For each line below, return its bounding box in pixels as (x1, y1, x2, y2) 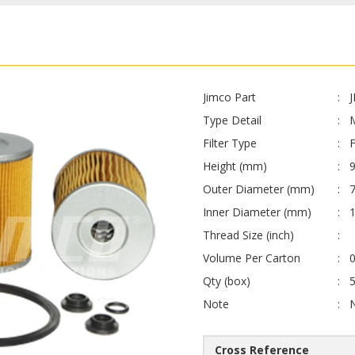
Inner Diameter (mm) (202, 204, 311, 220)
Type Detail (202, 113, 261, 128)
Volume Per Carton (202, 250, 300, 266)
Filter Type (202, 136, 257, 151)
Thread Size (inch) (202, 227, 294, 243)
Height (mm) (202, 158, 267, 174)
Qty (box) (202, 273, 250, 289)
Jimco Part (202, 90, 256, 105)
